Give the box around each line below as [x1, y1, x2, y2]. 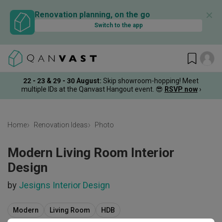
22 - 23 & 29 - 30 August [23, 76, 100, 85]
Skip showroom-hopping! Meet [103, 76, 199, 85]
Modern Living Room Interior [7, 145, 174, 160]
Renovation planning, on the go [35, 10, 150, 19]
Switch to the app [94, 22, 143, 29]
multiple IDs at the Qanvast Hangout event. [21, 85, 154, 93]
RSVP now [164, 85, 198, 93]
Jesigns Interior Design [19, 180, 110, 190]
